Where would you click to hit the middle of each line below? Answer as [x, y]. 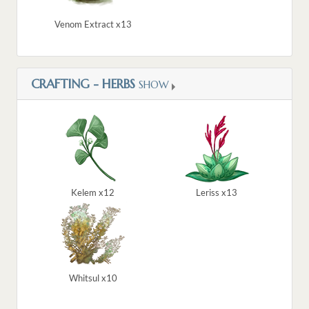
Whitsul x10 [93, 278]
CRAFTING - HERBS [83, 84]
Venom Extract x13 [93, 24]
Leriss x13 [216, 193]
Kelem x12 [93, 193]
